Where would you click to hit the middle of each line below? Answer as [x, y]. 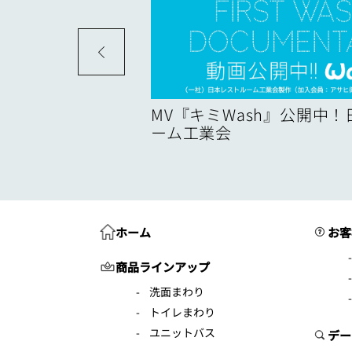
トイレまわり [182, 312]
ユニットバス [182, 332]
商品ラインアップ [163, 266]
